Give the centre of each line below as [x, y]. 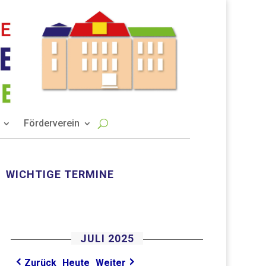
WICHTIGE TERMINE [60, 174]
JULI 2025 [107, 239]
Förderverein [52, 123]
